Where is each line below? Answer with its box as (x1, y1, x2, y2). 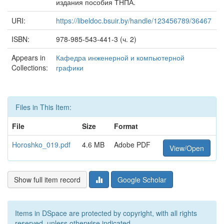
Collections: (11, 62, 48, 72)
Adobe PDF (114, 139, 150, 149)
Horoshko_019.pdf (12, 139, 70, 149)
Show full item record (14, 174, 80, 184)
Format (114, 121, 138, 131)
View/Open (169, 143, 204, 153)
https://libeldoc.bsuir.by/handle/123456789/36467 (56, 15, 211, 25)
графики (56, 62, 83, 72)
